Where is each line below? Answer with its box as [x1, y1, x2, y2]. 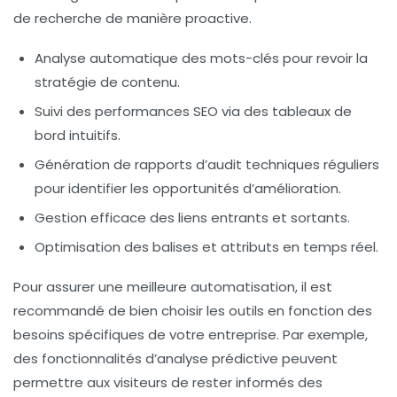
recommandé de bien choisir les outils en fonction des [13, 300, 372, 320]
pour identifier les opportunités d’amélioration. [35, 178, 341, 198]
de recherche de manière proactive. [13, 8, 252, 27]
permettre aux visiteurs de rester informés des [13, 372, 323, 392]
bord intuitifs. [35, 125, 121, 144]
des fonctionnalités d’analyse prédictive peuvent [13, 348, 338, 368]
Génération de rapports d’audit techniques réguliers [35, 154, 379, 174]
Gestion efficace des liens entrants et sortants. [35, 207, 350, 227]
